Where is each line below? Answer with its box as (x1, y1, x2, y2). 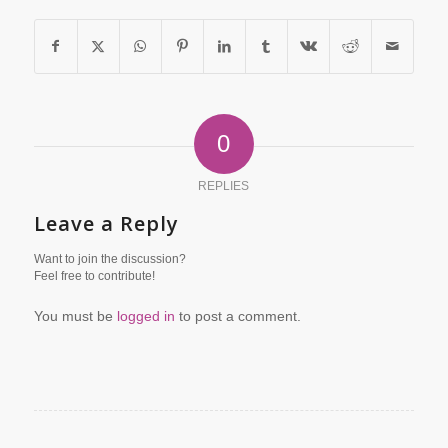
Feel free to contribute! (33, 268, 155, 283)
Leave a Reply (33, 209, 179, 237)
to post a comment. (174, 307, 301, 324)
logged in (116, 307, 175, 324)
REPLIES (198, 178, 250, 193)
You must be (33, 307, 117, 324)
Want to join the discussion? (33, 251, 186, 266)
